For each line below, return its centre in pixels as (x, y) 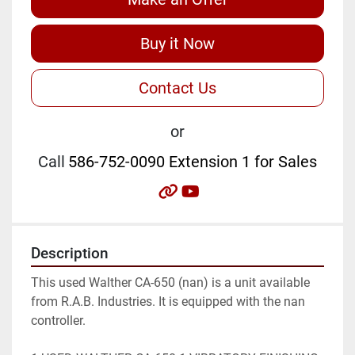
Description (70, 253)
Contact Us (177, 88)
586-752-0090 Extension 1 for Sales (193, 161)
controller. (58, 320)
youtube (227, 191)
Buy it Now (177, 43)
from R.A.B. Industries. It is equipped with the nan (168, 301)
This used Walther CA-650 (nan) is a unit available (170, 282)
